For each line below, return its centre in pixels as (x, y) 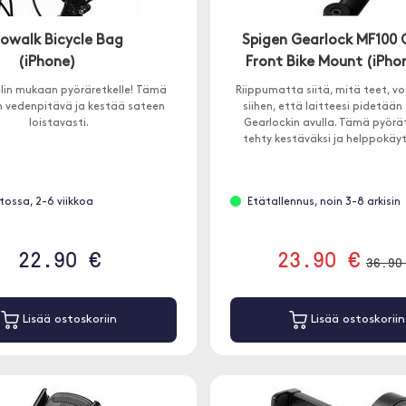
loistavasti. (59, 123)
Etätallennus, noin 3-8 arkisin (324, 202)
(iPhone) (48, 63)
